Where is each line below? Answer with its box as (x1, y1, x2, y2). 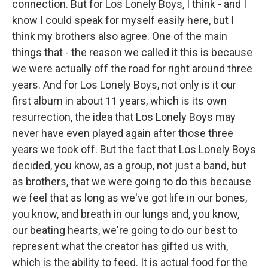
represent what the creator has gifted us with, (12, 240, 228, 252)
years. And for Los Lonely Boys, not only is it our (12, 78, 236, 91)
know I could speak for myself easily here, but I (12, 14, 234, 26)
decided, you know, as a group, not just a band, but (12, 159, 246, 172)
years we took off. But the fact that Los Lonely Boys (12, 143, 256, 156)
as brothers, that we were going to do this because (12, 175, 251, 188)
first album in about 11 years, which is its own (12, 95, 227, 107)
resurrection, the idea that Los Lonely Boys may (12, 111, 236, 123)
